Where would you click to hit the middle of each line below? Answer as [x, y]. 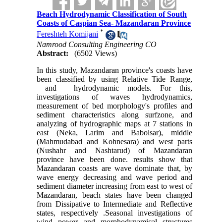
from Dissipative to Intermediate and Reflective [114, 204]
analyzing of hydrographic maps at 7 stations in [114, 123]
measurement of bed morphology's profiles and [114, 106]
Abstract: [53, 53]
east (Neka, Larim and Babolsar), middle [114, 132]
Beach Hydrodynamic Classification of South [112, 14]
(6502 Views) [96, 53]
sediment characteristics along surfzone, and [114, 114]
